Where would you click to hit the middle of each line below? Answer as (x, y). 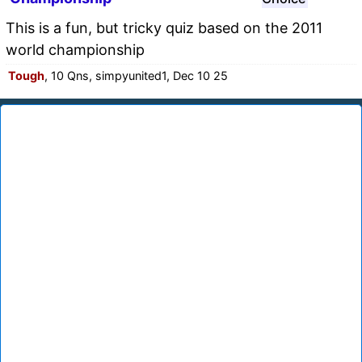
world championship (75, 49)
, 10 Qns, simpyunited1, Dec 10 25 (136, 75)
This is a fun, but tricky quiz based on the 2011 (164, 27)
